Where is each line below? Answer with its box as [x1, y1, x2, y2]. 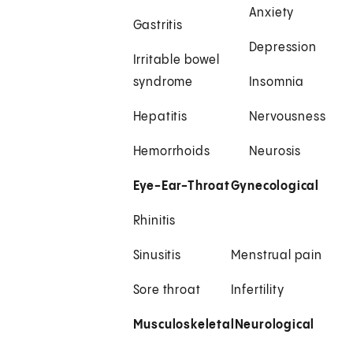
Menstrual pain [230, 249, 322, 263]
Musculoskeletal [132, 318, 235, 333]
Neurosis [248, 145, 302, 159]
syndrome [132, 76, 194, 90]
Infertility [230, 284, 284, 298]
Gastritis [132, 19, 183, 33]
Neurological [234, 318, 315, 333]
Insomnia [248, 76, 305, 90]
